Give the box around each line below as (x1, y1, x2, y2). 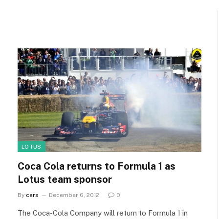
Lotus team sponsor (18, 173, 112, 185)
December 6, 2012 (49, 191, 99, 198)
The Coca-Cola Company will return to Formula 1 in (18, 208, 188, 217)
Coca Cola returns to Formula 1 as (18, 160, 175, 172)
